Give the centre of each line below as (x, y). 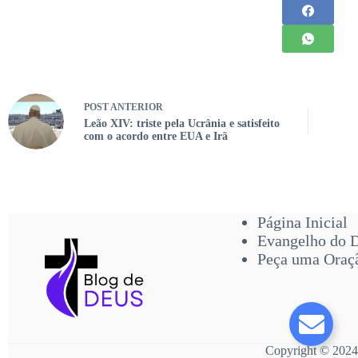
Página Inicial (302, 222)
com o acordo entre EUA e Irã (156, 136)
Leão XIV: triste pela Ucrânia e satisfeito (182, 123)
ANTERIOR (136, 107)
